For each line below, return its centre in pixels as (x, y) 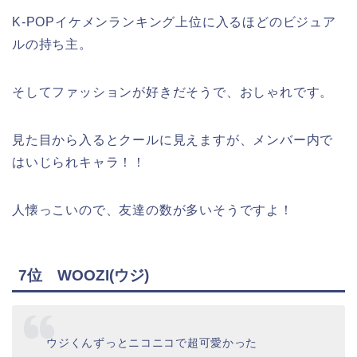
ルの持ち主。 (52, 45)
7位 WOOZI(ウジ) (84, 276)
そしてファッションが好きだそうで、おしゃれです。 (173, 92)
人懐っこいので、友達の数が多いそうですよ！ (153, 210)
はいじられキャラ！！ (79, 163)
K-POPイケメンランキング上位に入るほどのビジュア (174, 22)
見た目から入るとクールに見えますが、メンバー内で (173, 140)
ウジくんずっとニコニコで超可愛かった (152, 343)
